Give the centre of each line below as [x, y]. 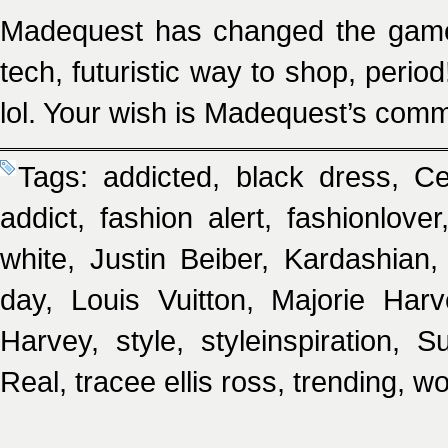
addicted [158, 176]
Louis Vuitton [158, 299]
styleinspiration [297, 340]
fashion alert [182, 217]
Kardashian [357, 258]
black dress [313, 176]
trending [345, 381]
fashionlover [364, 217]
